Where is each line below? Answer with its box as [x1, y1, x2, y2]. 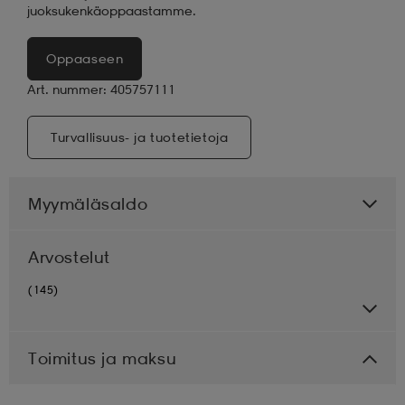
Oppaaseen [46, 50, 124, 66]
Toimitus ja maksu [28, 347, 177, 368]
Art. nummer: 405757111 [27, 80, 175, 97]
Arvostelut [28, 246, 110, 267]
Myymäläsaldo [28, 193, 148, 213]
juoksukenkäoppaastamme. [27, 2, 196, 18]
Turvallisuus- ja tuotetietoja [51, 128, 229, 145]
